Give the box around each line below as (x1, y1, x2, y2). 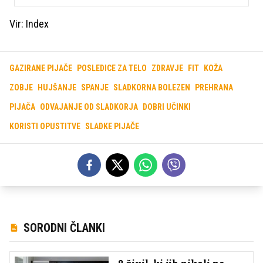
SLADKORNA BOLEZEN (113, 83, 190, 92)
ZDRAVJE (151, 63, 183, 73)
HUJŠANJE (38, 83, 76, 92)
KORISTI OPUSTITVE (9, 122, 80, 131)
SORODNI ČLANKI (23, 221, 105, 235)
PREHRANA (195, 83, 233, 92)
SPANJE (81, 83, 109, 92)
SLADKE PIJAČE (85, 122, 139, 131)
